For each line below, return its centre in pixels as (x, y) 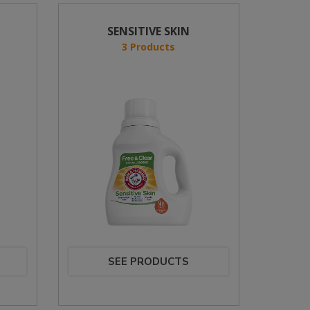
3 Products (149, 47)
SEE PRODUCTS (149, 262)
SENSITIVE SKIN (149, 31)
